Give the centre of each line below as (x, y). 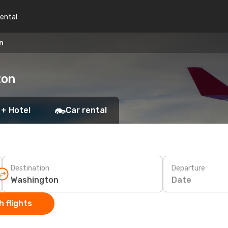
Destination (30, 168)
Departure (188, 168)
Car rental (86, 110)
